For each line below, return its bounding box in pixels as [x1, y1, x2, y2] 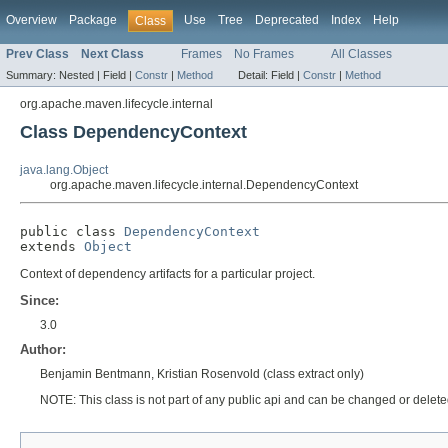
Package [69, 13, 117, 27]
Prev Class [6, 47, 69, 62]
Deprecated [255, 13, 319, 27]
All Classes [331, 47, 392, 62]
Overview [6, 13, 57, 27]
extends [20, 239, 84, 255]
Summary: [6, 69, 59, 82]
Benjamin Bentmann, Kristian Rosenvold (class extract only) [40, 367, 364, 382]
